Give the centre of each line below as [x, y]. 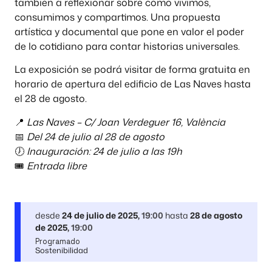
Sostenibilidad [62, 250]
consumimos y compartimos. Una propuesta [117, 17]
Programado [58, 241]
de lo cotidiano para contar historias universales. [127, 46]
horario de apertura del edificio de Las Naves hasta [133, 84]
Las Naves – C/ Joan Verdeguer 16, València [126, 122]
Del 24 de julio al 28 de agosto [96, 136]
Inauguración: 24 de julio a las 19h [104, 151]
